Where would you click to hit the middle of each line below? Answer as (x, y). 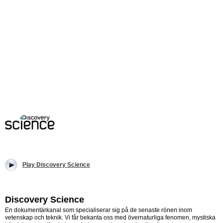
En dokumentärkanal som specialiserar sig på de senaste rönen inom (99, 210)
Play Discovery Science (56, 165)
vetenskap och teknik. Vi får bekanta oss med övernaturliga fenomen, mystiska (110, 218)
